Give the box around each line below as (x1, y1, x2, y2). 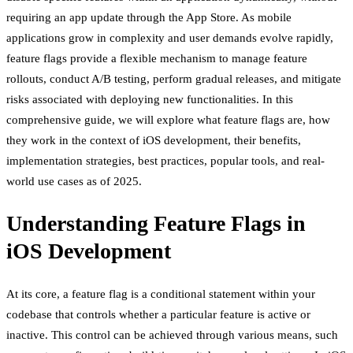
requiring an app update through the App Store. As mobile (6, 11, 292, 24)
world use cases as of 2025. (6, 175, 142, 188)
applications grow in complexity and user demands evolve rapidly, (6, 32, 333, 45)
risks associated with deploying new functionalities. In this (6, 93, 293, 106)
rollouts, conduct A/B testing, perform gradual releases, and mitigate (6, 72, 341, 86)
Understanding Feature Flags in (6, 211, 306, 236)
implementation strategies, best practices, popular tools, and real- (6, 154, 325, 168)
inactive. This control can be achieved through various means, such (6, 328, 338, 341)
